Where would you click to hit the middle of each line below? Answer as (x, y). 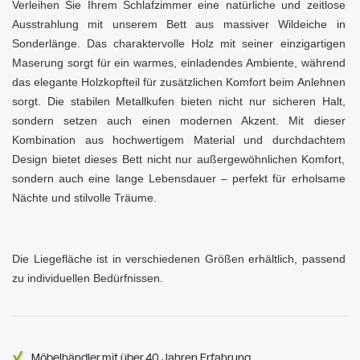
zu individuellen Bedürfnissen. (88, 278)
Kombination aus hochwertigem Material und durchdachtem (179, 140)
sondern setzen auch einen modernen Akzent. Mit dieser (179, 121)
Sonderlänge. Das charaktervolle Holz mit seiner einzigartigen (179, 44)
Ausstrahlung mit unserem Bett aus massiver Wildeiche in (179, 25)
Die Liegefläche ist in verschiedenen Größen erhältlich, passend (179, 259)
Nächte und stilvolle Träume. (84, 198)
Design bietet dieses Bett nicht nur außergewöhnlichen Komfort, (179, 160)
